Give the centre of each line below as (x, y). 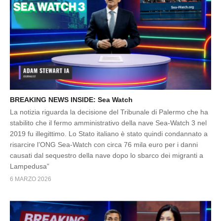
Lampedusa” (30, 166)
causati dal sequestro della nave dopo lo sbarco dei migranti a (107, 156)
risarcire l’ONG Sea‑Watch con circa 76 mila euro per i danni (104, 145)
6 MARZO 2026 (31, 179)
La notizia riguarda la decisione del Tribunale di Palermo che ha (109, 112)
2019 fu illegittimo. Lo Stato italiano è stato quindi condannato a (109, 134)
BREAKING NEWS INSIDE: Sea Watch (71, 100)
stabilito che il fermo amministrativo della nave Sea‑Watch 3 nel (108, 123)
